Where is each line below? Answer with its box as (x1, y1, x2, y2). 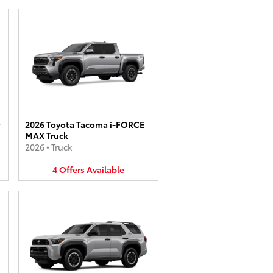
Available (87, 163, 124, 175)
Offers (59, 163, 85, 175)
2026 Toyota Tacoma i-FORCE (25, 118, 144, 130)
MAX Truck (25, 129, 68, 141)
